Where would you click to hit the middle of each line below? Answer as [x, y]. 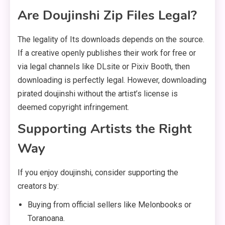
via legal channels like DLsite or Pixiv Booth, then [104, 67]
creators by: [38, 186]
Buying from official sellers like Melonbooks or [109, 205]
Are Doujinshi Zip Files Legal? [107, 16]
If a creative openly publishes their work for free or [107, 53]
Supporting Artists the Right [105, 129]
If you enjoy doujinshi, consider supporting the [98, 173]
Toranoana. [46, 218]
